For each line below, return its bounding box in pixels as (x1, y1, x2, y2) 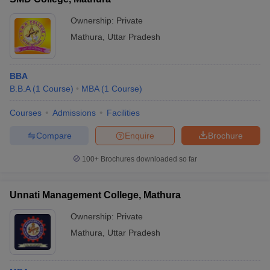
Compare (36, 130, 72, 140)
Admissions (52, 108, 96, 118)
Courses (10, 108, 42, 118)
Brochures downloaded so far (99, 155, 197, 163)
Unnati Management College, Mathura (10, 190, 181, 200)
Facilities (107, 108, 140, 118)
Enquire (125, 130, 154, 140)
